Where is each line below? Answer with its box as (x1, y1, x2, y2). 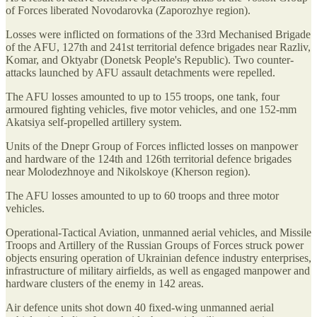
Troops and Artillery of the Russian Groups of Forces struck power (6, 239, 304, 252)
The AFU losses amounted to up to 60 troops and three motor (6, 190, 279, 202)
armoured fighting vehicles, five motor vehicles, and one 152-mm (6, 103, 296, 116)
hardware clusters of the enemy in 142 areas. (6, 277, 204, 290)
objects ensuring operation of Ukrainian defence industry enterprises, (6, 252, 311, 265)
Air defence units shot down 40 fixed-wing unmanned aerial (6, 301, 274, 314)
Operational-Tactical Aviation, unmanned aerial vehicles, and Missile (6, 226, 311, 239)
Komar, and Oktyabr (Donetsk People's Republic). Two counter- (6, 54, 294, 67)
